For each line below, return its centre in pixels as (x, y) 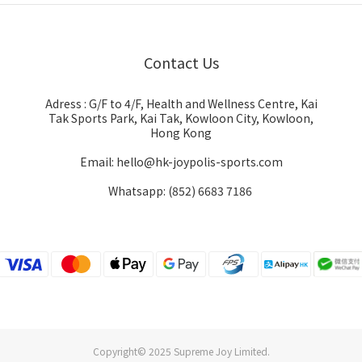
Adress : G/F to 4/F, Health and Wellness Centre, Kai (181, 103)
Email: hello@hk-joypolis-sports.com (181, 162)
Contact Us (181, 62)
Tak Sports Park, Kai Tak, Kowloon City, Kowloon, (181, 118)
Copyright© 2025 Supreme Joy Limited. (181, 351)
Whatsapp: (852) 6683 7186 (181, 191)
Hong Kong (181, 133)
